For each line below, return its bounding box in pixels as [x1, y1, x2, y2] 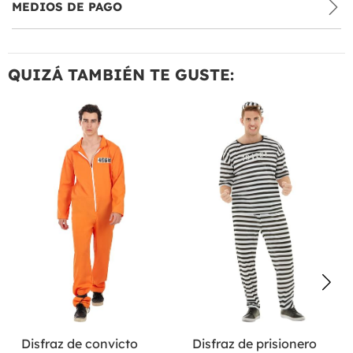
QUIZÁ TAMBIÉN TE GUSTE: [8, 64, 234, 84]
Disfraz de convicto [21, 335, 138, 351]
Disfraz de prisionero [191, 335, 317, 351]
